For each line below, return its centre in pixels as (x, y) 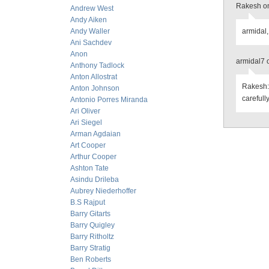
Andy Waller (90, 31)
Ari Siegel (86, 122)
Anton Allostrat (94, 77)
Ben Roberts (91, 259)
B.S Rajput (88, 202)
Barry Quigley (92, 225)
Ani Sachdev (91, 43)
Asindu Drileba (95, 180)
